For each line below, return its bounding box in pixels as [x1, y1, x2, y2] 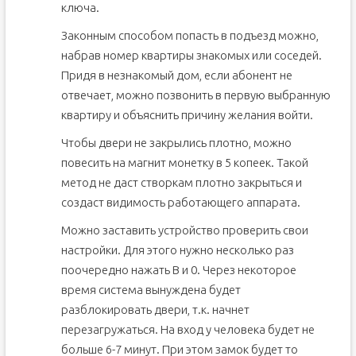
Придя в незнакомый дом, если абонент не [60, 68, 292, 82]
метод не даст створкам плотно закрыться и [60, 176, 302, 189]
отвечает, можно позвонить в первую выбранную [60, 88, 331, 102]
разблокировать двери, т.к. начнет [60, 303, 250, 316]
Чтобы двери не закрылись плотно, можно [60, 136, 292, 149]
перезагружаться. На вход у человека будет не [60, 323, 315, 336]
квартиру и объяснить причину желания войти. [60, 108, 313, 122]
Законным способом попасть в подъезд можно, [60, 29, 319, 42]
